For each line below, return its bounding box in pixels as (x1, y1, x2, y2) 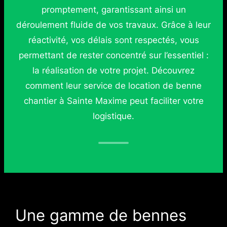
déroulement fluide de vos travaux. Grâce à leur (16, 19, 211, 30)
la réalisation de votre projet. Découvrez (32, 65, 195, 75)
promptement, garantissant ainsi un (41, 4, 186, 15)
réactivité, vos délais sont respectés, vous (28, 34, 199, 45)
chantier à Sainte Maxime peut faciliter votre (23, 95, 204, 106)
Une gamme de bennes (15, 206, 186, 225)
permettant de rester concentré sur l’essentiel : (18, 50, 209, 60)
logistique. (93, 110, 134, 121)
